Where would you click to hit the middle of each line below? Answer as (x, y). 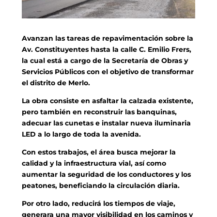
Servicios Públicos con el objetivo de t (88, 71)
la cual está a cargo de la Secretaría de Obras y (105, 60)
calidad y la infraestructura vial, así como (94, 163)
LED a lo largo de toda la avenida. (81, 134)
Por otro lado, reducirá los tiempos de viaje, (98, 203)
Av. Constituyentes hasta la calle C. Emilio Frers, (106, 49)
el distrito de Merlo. (56, 83)
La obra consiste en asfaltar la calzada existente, (107, 101)
